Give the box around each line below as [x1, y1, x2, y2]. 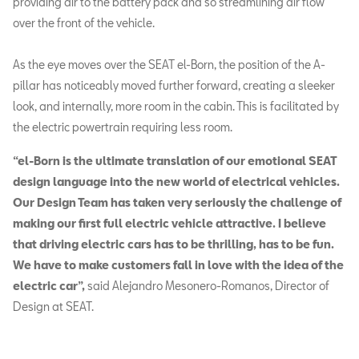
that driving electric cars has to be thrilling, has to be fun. [13, 237, 334, 252]
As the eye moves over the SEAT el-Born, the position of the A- [13, 58, 325, 72]
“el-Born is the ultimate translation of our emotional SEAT [13, 154, 337, 168]
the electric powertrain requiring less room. [13, 120, 232, 135]
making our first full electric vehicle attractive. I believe [13, 216, 326, 231]
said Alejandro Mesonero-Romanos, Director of [87, 279, 329, 293]
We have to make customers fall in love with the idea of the [13, 258, 344, 272]
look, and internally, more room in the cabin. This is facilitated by [13, 99, 339, 114]
